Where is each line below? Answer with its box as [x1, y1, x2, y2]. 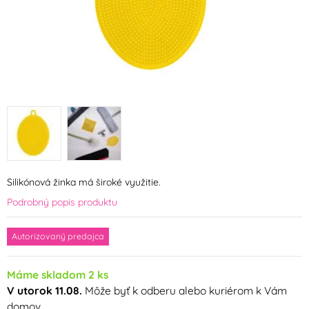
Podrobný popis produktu [7, 196, 117, 209]
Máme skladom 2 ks [7, 268, 108, 282]
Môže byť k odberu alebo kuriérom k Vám [82, 283, 287, 298]
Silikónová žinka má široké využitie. [7, 176, 161, 189]
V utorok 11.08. [7, 283, 82, 298]
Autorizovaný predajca [12, 231, 104, 242]
